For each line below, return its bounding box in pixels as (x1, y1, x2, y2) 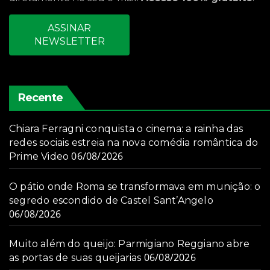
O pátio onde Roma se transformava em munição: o (9, 181, 261, 193)
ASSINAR (48, 22, 91, 34)
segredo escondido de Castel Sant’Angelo (9, 195, 213, 207)
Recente (18, 91, 63, 105)
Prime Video (9, 151, 69, 163)
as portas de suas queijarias (9, 252, 142, 264)
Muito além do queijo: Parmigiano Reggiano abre (9, 238, 250, 250)
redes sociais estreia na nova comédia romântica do (9, 137, 259, 149)
